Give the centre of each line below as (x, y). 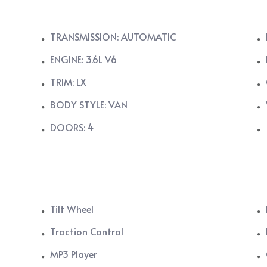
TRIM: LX (69, 82)
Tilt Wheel (72, 209)
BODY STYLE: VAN (89, 105)
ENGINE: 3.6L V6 (84, 59)
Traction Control (87, 232)
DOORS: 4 (72, 127)
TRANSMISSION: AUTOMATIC (114, 37)
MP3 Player (74, 254)
